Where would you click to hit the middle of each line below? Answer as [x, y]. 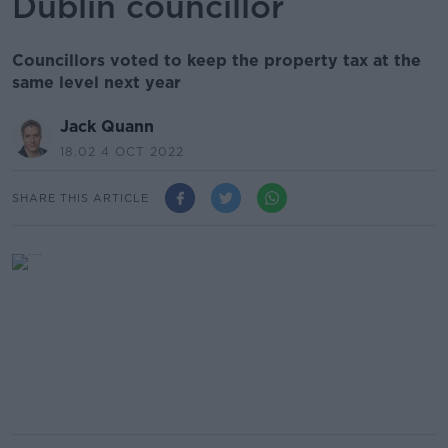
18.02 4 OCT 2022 [122, 151]
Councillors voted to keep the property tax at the [216, 60]
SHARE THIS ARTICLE [80, 197]
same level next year [96, 82]
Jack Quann [107, 126]
